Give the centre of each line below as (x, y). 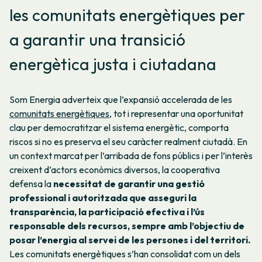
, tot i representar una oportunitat (176, 114)
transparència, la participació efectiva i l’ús (107, 212)
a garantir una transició (97, 39)
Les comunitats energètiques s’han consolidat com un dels (125, 254)
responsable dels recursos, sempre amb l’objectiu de (127, 226)
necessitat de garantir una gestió (129, 184)
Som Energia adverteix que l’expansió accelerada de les (121, 100)
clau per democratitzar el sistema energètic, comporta (119, 128)
